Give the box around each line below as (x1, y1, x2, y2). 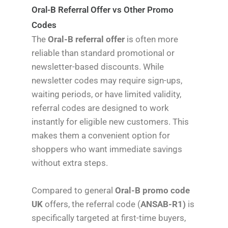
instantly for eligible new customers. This (32, 116, 189, 127)
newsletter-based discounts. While (32, 61, 164, 72)
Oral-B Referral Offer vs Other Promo (32, 4, 174, 15)
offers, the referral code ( (43, 199, 141, 210)
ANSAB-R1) (140, 199, 186, 210)
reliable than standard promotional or (32, 47, 175, 58)
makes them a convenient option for (32, 130, 170, 140)
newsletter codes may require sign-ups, (32, 75, 183, 85)
